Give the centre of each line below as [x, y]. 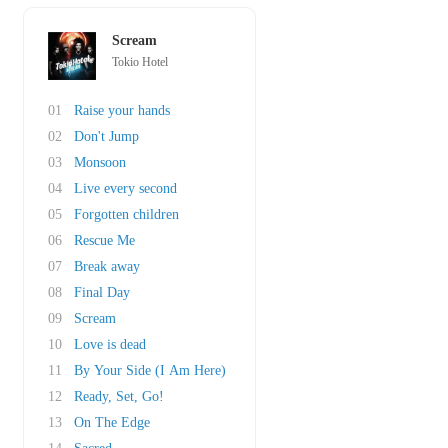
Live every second [125, 188]
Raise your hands [122, 110]
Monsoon [100, 162]
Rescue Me [104, 240]
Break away [107, 266]
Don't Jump [106, 136]
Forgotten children [126, 214]
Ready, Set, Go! [119, 396]
